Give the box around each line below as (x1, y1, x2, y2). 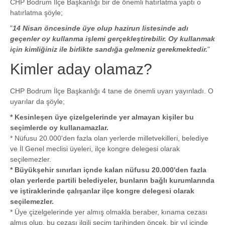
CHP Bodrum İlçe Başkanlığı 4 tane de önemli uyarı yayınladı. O (10, 87, 213, 95)
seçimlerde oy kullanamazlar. (10, 124, 108, 132)
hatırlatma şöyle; (10, 9, 63, 17)
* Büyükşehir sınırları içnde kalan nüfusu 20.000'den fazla (10, 166, 206, 174)
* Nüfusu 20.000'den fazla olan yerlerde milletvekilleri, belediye (10, 134, 208, 143)
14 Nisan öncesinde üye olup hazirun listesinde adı (13, 24, 188, 33)
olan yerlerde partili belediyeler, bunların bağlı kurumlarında (10, 176, 214, 185)
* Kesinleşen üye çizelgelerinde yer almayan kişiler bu (10, 113, 194, 122)
